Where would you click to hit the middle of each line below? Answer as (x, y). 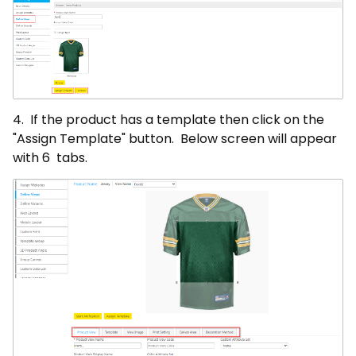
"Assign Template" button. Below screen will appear (175, 139)
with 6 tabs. (52, 158)
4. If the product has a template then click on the (168, 120)
